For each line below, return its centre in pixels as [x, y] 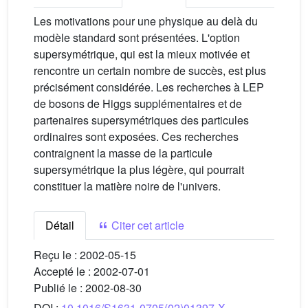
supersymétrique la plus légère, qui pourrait [139, 169]
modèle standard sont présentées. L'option [137, 37]
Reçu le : [57, 255]
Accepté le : [64, 271]
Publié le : [59, 288]
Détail [60, 225]
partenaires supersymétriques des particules [141, 120]
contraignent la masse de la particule [123, 153]
